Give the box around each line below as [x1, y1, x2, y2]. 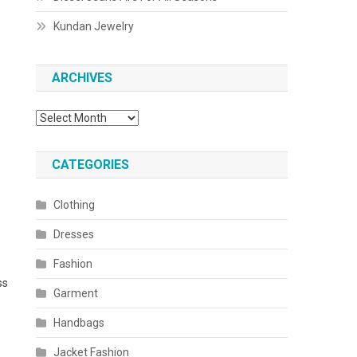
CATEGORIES [52, 157, 130, 172]
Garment [53, 287, 99, 300]
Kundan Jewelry [53, 20, 135, 33]
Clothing [53, 198, 96, 211]
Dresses [53, 228, 95, 241]
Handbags [53, 316, 105, 329]
